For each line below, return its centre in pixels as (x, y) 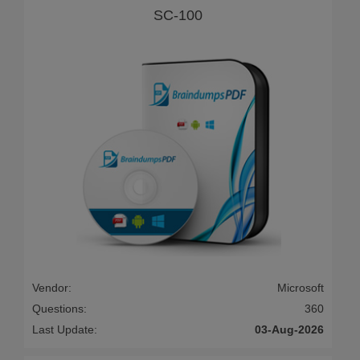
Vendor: (52, 288)
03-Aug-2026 (289, 330)
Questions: (59, 309)
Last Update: (65, 330)
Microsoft (301, 288)
